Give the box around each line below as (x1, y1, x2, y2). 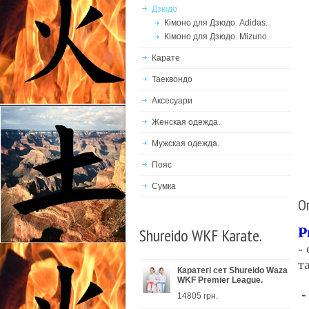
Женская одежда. (152, 117, 220, 127)
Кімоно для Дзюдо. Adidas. (164, 18, 268, 28)
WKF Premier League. (177, 275, 263, 285)
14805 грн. (177, 291, 218, 301)
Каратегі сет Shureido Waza (177, 266, 288, 275)
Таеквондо (152, 74, 192, 84)
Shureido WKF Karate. (139, 225, 262, 246)
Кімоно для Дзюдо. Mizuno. (164, 32, 269, 41)
